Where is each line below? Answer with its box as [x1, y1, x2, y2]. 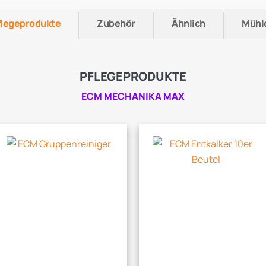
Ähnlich [172, 16, 205, 30]
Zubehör [97, 16, 135, 30]
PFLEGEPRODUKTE [79, 68, 186, 85]
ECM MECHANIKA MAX [81, 90, 185, 103]
